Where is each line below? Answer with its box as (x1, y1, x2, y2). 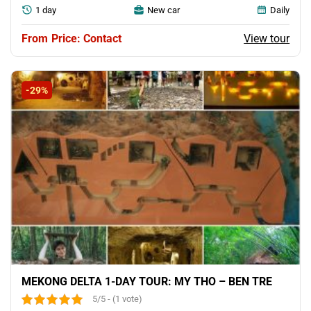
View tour (244, 31, 290, 45)
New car (146, 4, 180, 15)
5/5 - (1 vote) (92, 294, 142, 305)
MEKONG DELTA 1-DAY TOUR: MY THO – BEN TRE (21, 275, 272, 289)
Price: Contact (51, 32, 121, 46)
